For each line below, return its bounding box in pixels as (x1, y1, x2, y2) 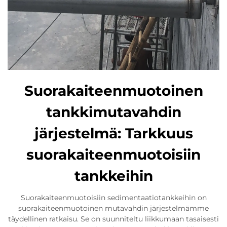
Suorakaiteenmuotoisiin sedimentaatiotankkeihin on (20, 193, 207, 203)
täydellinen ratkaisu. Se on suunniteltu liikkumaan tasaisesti (8, 214, 219, 224)
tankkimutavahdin (46, 103, 181, 121)
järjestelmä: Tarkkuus (34, 125, 193, 142)
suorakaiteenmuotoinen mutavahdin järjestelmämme (18, 204, 209, 213)
